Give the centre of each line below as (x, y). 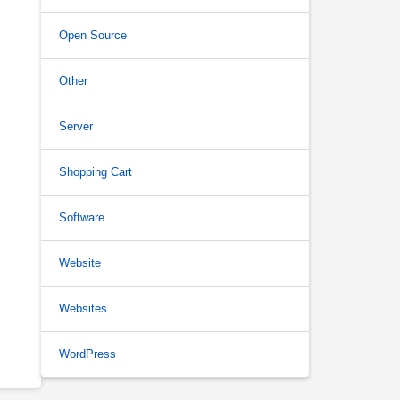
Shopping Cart (96, 172)
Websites (83, 308)
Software (82, 217)
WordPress (87, 354)
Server (76, 126)
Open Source (93, 35)
